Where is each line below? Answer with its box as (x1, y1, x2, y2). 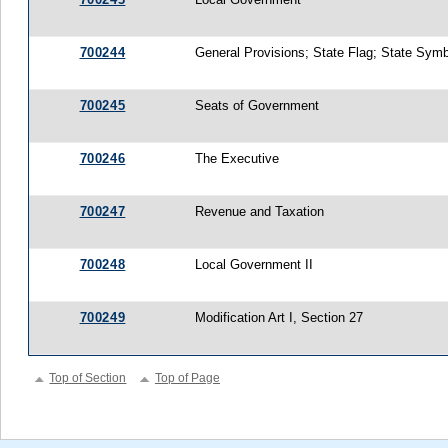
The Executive (195, 150, 280, 166)
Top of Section (49, 372, 127, 385)
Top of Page (155, 372, 221, 385)
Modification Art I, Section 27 (195, 309, 364, 325)
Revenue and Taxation (195, 203, 325, 219)
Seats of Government (195, 97, 320, 113)
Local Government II (195, 256, 314, 272)
